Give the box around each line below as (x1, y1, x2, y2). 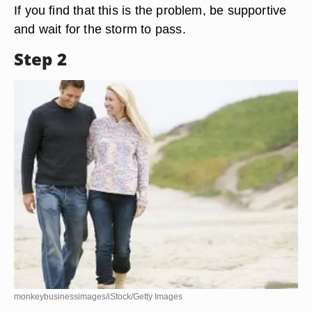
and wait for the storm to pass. (14, 22, 186, 36)
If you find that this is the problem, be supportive (14, 3, 287, 17)
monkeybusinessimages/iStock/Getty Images (14, 292, 182, 302)
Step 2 (14, 47, 67, 70)
